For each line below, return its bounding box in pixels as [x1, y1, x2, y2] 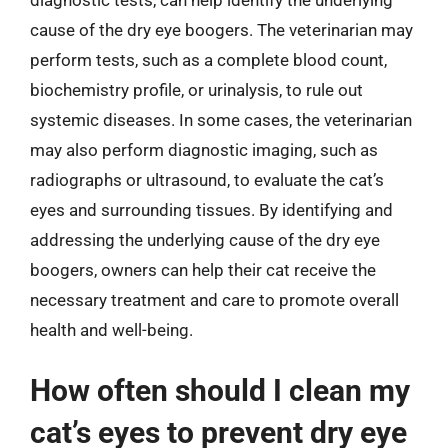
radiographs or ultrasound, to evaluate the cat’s [30, 169, 384, 190]
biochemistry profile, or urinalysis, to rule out [30, 79, 363, 100]
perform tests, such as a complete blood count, [30, 49, 387, 70]
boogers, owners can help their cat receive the [30, 259, 376, 280]
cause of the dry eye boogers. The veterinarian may [30, 19, 413, 40]
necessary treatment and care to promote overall [30, 289, 399, 310]
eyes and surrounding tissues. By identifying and [30, 199, 393, 220]
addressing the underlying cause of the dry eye [30, 229, 380, 250]
